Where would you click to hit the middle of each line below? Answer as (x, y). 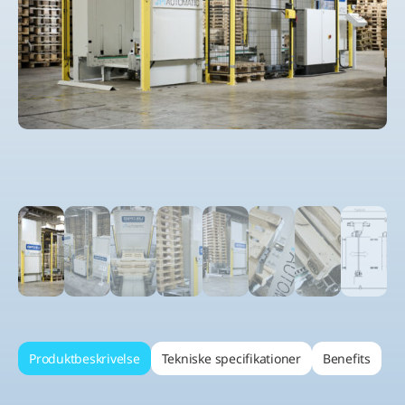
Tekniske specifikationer (231, 359)
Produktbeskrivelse (85, 359)
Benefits (347, 359)
